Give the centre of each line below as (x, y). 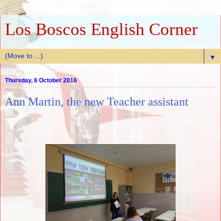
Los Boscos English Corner (101, 29)
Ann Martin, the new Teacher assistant (97, 102)
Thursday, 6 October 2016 (41, 81)
